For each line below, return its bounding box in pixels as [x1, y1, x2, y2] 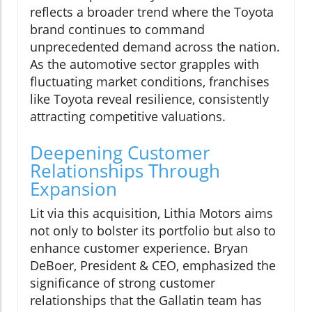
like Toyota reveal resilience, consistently [30, 91, 269, 108]
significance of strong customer [30, 274, 215, 292]
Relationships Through [30, 158, 220, 184]
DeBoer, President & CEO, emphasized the [30, 257, 276, 274]
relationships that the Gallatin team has [30, 292, 262, 309]
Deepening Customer [30, 140, 210, 166]
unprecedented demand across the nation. [30, 38, 280, 56]
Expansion [30, 176, 117, 202]
